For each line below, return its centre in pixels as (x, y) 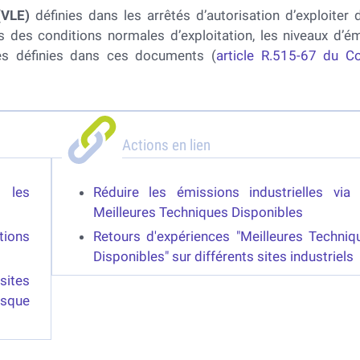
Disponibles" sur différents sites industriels (223, 256)
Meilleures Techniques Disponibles (199, 212)
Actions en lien (166, 145)
